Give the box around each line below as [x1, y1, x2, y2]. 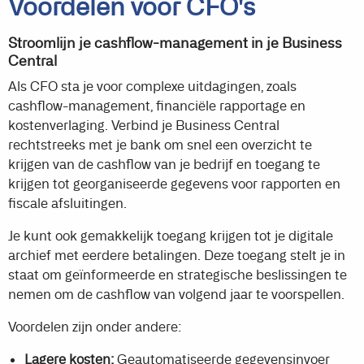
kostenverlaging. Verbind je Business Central [8, 117, 279, 133]
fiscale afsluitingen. [8, 195, 127, 211]
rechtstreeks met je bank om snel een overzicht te [8, 136, 312, 153]
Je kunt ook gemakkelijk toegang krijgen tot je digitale [8, 227, 333, 244]
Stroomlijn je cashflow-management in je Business [8, 34, 342, 51]
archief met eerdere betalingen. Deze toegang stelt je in [8, 247, 345, 263]
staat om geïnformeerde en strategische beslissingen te [8, 266, 347, 283]
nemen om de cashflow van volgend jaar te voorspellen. [8, 286, 344, 302]
